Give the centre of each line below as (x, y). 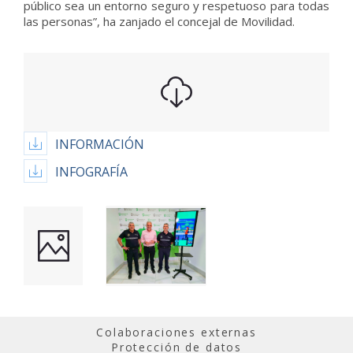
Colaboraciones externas (176, 332)
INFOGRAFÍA (91, 172)
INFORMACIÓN (100, 144)
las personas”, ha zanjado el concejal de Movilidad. (159, 21)
